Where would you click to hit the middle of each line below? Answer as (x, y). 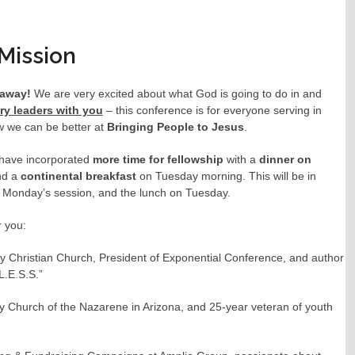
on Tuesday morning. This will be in (227, 176)
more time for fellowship (158, 160)
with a (241, 160)
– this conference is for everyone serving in (212, 111)
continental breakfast (80, 176)
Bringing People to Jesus (175, 127)
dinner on (285, 160)
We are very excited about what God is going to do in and (177, 94)
